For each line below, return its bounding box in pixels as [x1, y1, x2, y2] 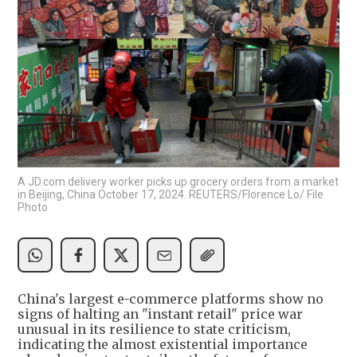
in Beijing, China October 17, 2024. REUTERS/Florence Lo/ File [18, 188, 324, 202]
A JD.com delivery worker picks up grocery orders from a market [18, 175, 339, 189]
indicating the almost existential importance [18, 336, 308, 353]
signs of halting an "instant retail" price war [18, 306, 303, 323]
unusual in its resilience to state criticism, [18, 321, 291, 338]
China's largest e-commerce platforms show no [18, 291, 324, 308]
